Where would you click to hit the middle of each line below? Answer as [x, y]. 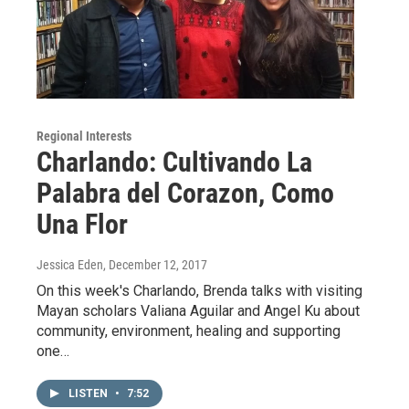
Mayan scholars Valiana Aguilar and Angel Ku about [198, 311]
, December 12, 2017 [155, 265]
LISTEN [89, 394]
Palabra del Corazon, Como [185, 194]
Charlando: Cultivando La [174, 163]
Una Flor [82, 225]
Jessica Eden [70, 265]
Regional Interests [84, 136]
